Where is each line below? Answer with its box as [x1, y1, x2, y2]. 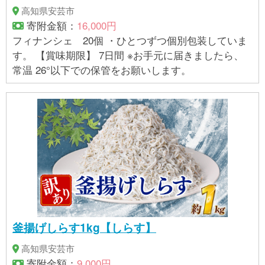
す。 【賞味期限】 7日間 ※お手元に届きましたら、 [12, 47, 35, 63]
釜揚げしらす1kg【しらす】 [12, 219, 156, 236]
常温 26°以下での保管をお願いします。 [12, 62, 191, 77]
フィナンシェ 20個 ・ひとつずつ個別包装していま [12, 33, 106, 48]
